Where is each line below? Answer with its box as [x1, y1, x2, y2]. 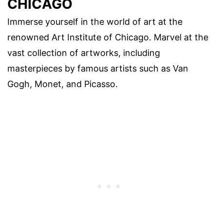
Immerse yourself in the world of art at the [7, 16, 182, 27]
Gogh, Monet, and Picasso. [7, 78, 118, 89]
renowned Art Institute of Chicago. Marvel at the [7, 32, 208, 42]
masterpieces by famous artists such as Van [7, 63, 188, 73]
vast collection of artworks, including [7, 47, 160, 58]
